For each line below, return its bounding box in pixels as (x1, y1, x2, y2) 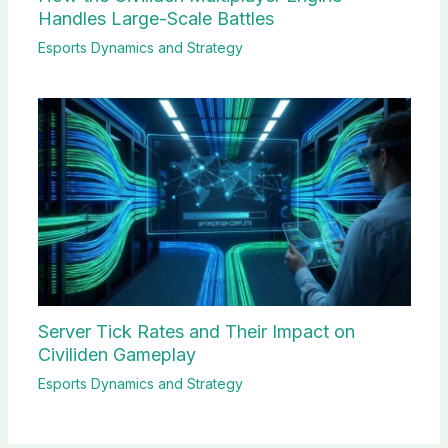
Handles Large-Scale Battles (37, 7, 274, 29)
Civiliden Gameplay (37, 343, 196, 365)
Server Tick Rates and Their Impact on (37, 320, 355, 342)
